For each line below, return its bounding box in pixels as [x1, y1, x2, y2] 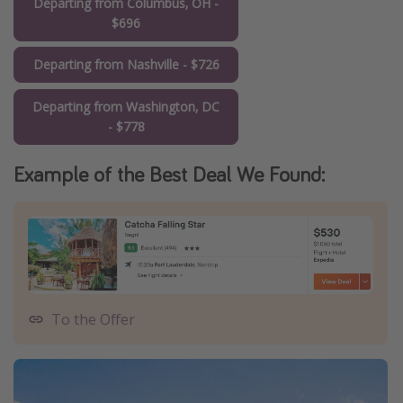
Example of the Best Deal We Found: [13, 159, 325, 188]
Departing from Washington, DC [32, 97, 219, 115]
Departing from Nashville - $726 [32, 56, 219, 74]
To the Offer [51, 309, 135, 329]
